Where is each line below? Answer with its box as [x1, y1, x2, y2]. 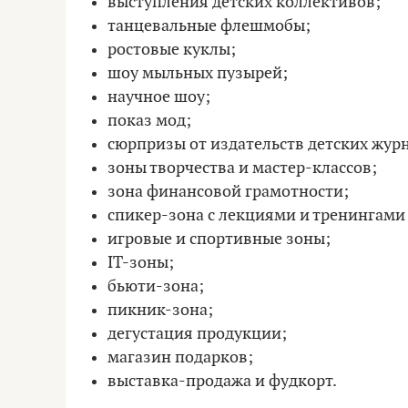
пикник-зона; [107, 301, 213, 320]
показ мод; [107, 111, 191, 130]
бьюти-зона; [107, 277, 204, 296]
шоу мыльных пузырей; [107, 64, 288, 83]
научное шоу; [107, 87, 210, 107]
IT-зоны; [107, 253, 174, 272]
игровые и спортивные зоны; [107, 229, 331, 249]
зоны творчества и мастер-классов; [107, 158, 377, 178]
